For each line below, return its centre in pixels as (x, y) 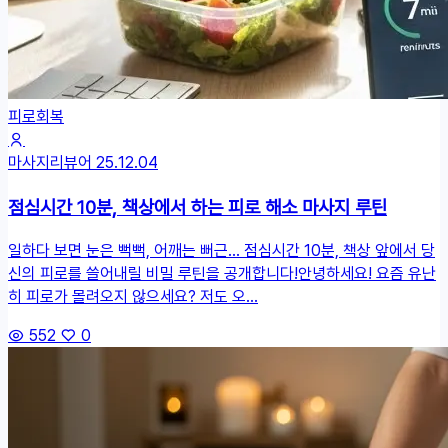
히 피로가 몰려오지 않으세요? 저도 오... (133, 295)
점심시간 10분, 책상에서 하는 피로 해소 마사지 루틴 (197, 206)
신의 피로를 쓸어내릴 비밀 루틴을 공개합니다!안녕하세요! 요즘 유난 (222, 272)
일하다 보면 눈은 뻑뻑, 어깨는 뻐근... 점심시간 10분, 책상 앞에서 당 (221, 249)
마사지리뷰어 (50, 162)
